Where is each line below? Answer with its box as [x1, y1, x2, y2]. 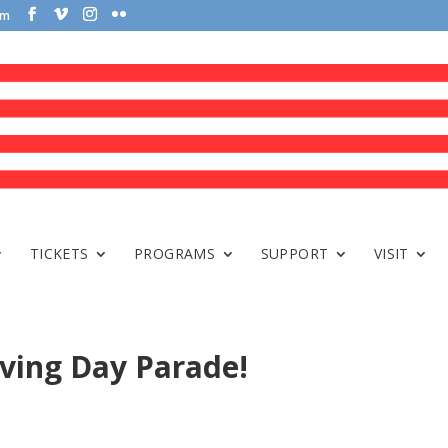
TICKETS [29, 244, 89, 264]
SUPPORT [260, 244, 329, 264]
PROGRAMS [133, 244, 216, 264]
